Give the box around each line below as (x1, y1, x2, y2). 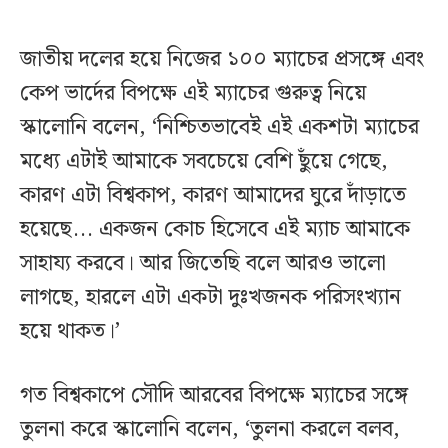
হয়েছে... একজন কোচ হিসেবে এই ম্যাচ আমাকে (20, 211, 410, 247)
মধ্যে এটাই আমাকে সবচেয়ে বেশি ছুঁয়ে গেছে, (20, 143, 388, 179)
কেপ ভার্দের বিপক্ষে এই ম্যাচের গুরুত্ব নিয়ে (20, 75, 366, 111)
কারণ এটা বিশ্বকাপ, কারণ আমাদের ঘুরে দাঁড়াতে (20, 177, 406, 213)
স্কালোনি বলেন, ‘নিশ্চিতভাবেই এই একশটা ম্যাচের (20, 109, 419, 145)
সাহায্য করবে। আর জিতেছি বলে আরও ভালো (20, 245, 386, 281)
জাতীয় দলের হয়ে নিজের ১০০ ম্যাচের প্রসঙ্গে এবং (20, 41, 424, 77)
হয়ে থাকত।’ (20, 313, 120, 349)
